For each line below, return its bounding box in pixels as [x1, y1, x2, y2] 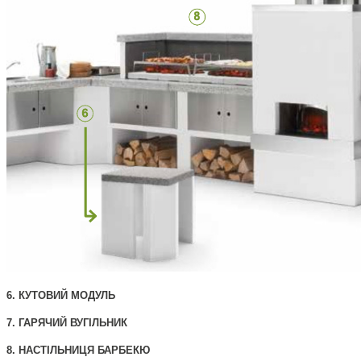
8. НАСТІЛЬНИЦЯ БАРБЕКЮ [6, 344, 150, 357]
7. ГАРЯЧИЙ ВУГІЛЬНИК [6, 317, 127, 330]
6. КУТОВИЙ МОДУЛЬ [6, 289, 115, 302]
